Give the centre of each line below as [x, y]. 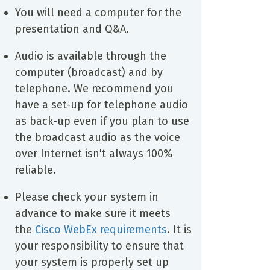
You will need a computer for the [98, 12]
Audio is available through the [90, 56]
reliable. [35, 170]
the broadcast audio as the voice [97, 137]
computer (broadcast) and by [89, 72]
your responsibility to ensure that [99, 246]
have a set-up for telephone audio [101, 105]
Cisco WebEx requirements [101, 229]
